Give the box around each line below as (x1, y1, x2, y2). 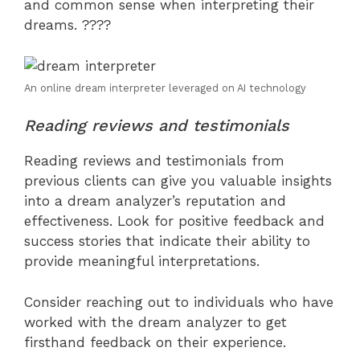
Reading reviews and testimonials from (24, 153, 284, 170)
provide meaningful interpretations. (24, 253, 260, 270)
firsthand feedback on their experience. (24, 333, 286, 350)
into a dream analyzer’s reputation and (24, 193, 286, 210)
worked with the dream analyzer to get (24, 313, 287, 330)
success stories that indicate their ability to (24, 233, 310, 250)
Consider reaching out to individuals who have (24, 293, 333, 310)
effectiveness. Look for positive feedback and (24, 213, 325, 230)
